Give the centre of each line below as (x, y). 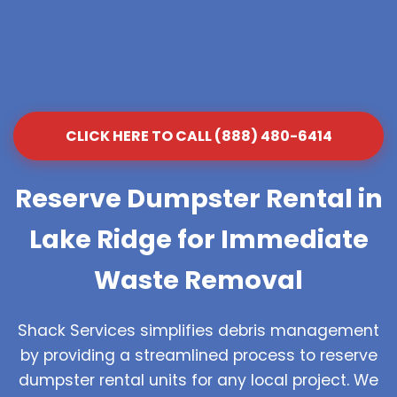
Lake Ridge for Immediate (198, 239)
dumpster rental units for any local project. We (198, 380)
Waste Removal (198, 280)
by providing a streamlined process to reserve (198, 355)
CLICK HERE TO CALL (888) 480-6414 (198, 136)
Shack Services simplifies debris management (198, 330)
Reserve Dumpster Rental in (198, 198)
